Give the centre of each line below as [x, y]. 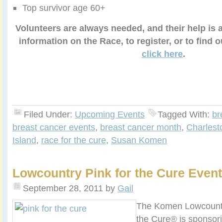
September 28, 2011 [63, 188]
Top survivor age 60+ [64, 8]
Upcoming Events [110, 114]
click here [162, 54]
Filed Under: [49, 114]
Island [24, 140]
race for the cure [74, 140]
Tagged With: [185, 114]
